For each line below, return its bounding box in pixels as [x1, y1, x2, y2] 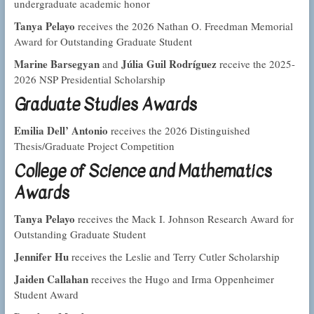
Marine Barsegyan [13, 56, 100, 72]
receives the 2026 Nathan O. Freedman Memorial [74, 19, 293, 34]
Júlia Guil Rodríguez [121, 56, 217, 72]
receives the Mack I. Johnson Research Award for [74, 212, 294, 226]
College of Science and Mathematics [13, 158, 272, 184]
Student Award [13, 287, 78, 302]
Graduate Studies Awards [13, 92, 197, 118]
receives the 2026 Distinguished [107, 123, 250, 138]
